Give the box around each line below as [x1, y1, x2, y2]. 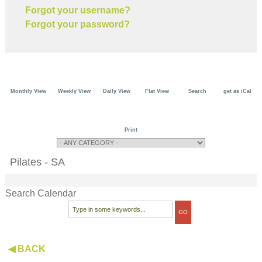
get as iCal [223, 88, 251, 94]
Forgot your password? [25, 19, 130, 29]
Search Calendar [5, 188, 77, 198]
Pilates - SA [10, 156, 65, 168]
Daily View [102, 88, 130, 94]
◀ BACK [8, 243, 46, 254]
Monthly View [10, 88, 46, 94]
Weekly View [57, 88, 91, 94]
